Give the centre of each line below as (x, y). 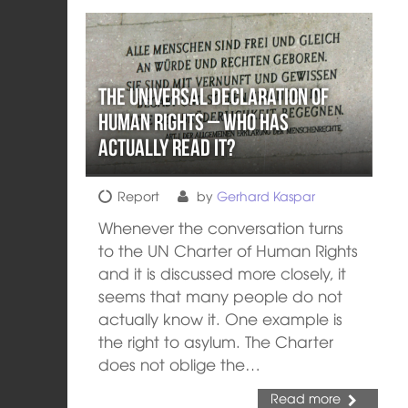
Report (139, 196)
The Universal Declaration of (214, 96)
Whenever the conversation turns (221, 227)
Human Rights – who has (194, 122)
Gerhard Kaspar (266, 196)
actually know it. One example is (221, 318)
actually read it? (167, 147)
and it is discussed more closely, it (223, 273)
